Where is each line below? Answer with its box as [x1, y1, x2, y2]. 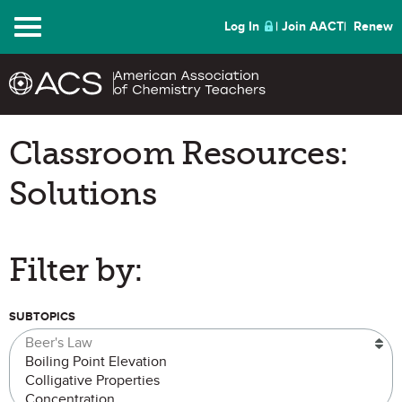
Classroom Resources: [9, 134, 349, 172]
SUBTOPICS [9, 310, 75, 324]
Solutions [9, 174, 156, 213]
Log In [224, 19, 259, 34]
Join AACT [282, 19, 344, 34]
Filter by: [9, 250, 144, 289]
